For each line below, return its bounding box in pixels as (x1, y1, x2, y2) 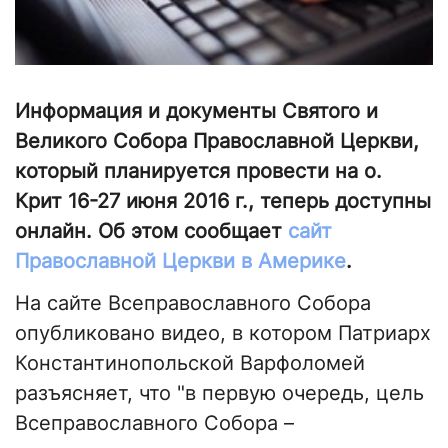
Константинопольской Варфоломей (15, 351, 365, 376)
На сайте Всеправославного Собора (15, 291, 371, 316)
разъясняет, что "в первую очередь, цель (15, 381, 424, 406)
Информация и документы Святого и (15, 99, 378, 124)
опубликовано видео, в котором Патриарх (15, 321, 431, 346)
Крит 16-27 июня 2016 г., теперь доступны (15, 189, 431, 214)
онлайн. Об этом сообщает (15, 219, 288, 244)
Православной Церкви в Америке (15, 249, 346, 274)
